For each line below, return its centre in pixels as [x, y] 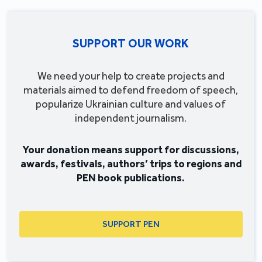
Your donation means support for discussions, [131, 149]
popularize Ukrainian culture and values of [131, 104]
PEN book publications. [131, 177]
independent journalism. [131, 118]
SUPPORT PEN [131, 224]
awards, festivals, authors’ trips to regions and [131, 163]
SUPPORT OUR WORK [131, 43]
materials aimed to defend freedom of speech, [131, 90]
